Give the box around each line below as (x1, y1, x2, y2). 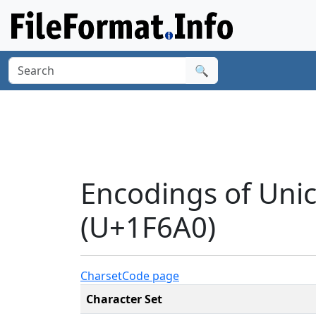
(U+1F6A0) (80, 207, 216, 246)
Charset (80, 267, 122, 284)
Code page (122, 267, 179, 284)
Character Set (86, 291, 162, 307)
